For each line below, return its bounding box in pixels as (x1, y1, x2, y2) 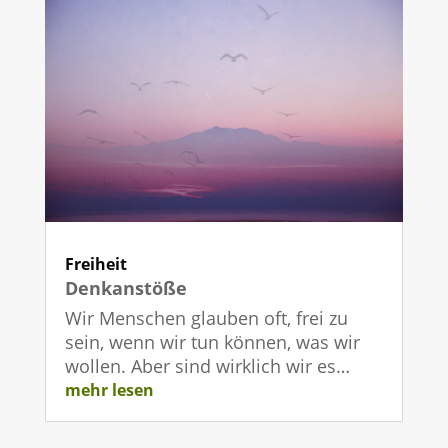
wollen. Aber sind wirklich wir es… (64, 353, 350, 378)
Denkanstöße (64, 275, 187, 300)
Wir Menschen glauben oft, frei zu (64, 305, 348, 330)
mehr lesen (64, 378, 154, 401)
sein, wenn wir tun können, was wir (64, 329, 360, 354)
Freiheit (64, 252, 127, 275)
